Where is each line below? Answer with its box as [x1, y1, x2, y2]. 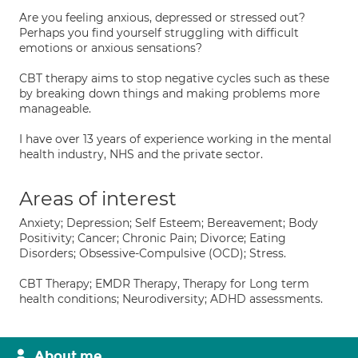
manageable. [19, 101, 91, 116]
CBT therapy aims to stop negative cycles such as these [19, 71, 329, 86]
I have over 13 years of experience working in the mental [19, 132, 332, 146]
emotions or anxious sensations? [19, 41, 202, 55]
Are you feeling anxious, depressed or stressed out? [19, 10, 305, 25]
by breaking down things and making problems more [19, 86, 320, 101]
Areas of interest [19, 187, 177, 210]
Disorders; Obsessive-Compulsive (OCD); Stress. [19, 246, 286, 261]
